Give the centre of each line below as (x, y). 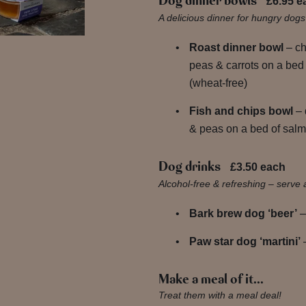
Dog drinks (189, 167)
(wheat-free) (218, 83)
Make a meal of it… (211, 280)
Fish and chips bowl (242, 111)
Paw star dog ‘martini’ (245, 242)
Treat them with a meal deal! (220, 295)
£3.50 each (258, 167)
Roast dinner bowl (237, 48)
